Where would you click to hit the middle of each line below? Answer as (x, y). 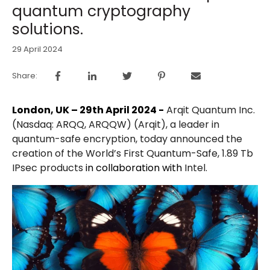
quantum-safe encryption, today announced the (127, 139)
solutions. (48, 29)
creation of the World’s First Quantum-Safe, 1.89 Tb (133, 154)
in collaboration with (134, 168)
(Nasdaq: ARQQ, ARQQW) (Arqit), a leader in (116, 125)
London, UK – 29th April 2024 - (88, 110)
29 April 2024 (37, 49)
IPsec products (49, 168)
